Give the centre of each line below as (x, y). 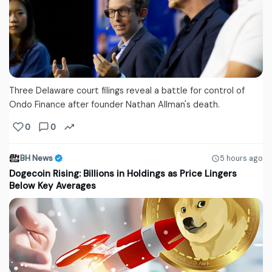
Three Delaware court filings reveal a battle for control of (127, 91)
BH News (36, 158)
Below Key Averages (53, 186)
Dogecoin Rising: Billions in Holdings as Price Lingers (123, 174)
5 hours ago (241, 158)
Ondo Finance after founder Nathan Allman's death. (114, 105)
